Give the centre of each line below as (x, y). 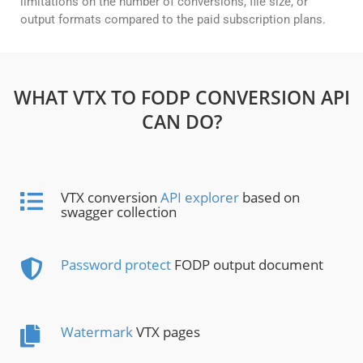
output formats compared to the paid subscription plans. (173, 20)
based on (269, 198)
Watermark (97, 332)
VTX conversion (111, 198)
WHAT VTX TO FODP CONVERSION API (181, 98)
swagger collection (119, 212)
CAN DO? (181, 122)
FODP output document (247, 265)
